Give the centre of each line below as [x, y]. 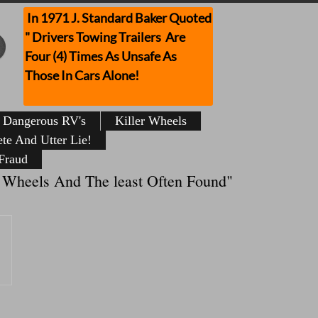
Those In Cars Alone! [83, 75]
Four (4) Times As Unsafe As [101, 56]
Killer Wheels [151, 121]
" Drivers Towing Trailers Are [105, 37]
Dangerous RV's [44, 121]
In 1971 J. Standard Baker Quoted [118, 18]
